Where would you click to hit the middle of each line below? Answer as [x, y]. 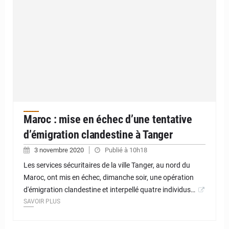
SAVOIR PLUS [42, 202]
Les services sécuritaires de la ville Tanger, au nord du [107, 165]
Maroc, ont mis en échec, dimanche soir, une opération [109, 178]
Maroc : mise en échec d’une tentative [108, 120]
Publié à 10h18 [126, 150]
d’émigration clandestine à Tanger [98, 135]
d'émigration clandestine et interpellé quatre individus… [109, 190]
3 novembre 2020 [60, 150]
